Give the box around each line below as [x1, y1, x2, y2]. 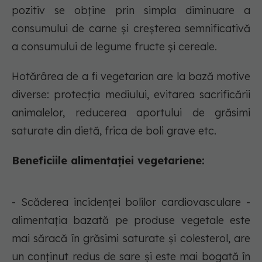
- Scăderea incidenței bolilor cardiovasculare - [12, 195, 250, 209]
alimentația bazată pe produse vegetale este [12, 213, 250, 227]
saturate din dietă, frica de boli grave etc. [12, 124, 216, 137]
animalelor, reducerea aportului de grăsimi [12, 106, 250, 119]
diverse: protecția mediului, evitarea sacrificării [12, 88, 250, 101]
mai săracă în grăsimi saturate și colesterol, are [12, 232, 250, 245]
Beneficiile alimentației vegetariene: [12, 154, 205, 167]
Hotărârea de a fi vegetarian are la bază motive [12, 70, 250, 83]
